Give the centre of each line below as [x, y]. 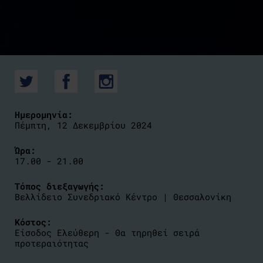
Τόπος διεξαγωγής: [60, 186]
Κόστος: [33, 222]
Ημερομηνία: [44, 114]
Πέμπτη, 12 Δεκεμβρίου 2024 [83, 125]
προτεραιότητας [52, 243]
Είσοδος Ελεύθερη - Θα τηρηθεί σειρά [107, 232]
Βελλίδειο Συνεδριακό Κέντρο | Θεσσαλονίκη [123, 197]
